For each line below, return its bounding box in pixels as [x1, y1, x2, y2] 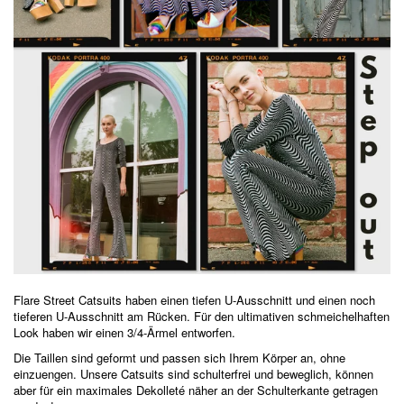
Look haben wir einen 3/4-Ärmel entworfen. [14, 324, 235, 342]
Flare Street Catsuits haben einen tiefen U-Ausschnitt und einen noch [14, 291, 375, 309]
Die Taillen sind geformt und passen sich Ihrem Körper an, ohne [14, 349, 345, 367]
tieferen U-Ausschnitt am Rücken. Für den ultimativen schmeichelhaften [14, 308, 390, 326]
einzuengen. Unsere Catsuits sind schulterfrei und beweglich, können [14, 365, 373, 383]
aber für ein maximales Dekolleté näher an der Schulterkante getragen [14, 381, 378, 399]
